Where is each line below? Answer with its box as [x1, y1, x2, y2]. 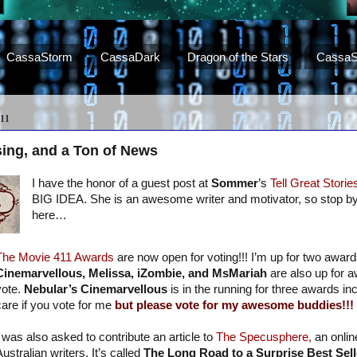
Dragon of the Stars [187, 49, 289, 64]
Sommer [210, 177, 258, 190]
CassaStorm [6, 49, 73, 64]
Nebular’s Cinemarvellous [23, 283, 167, 296]
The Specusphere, [215, 331, 312, 344]
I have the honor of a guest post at [31, 177, 211, 190]
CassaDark [100, 49, 160, 64]
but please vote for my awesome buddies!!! [114, 299, 354, 312]
